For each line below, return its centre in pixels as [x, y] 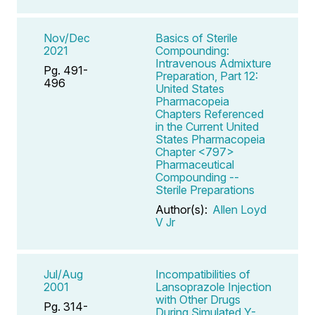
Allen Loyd [239, 209]
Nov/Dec [67, 38]
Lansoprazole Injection [213, 287]
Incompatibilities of [203, 274]
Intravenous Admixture [213, 63]
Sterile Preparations [205, 189]
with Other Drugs [198, 299]
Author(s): [183, 209]
